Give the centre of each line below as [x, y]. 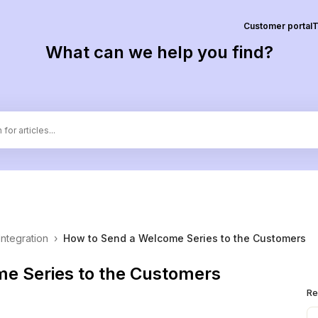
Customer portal [278, 26]
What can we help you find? [159, 52]
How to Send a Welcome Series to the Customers [185, 238]
